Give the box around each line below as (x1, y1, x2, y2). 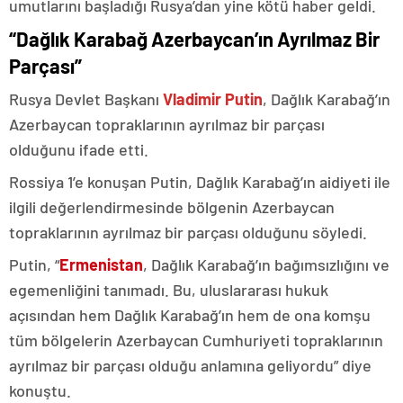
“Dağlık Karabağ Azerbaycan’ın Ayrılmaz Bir (9, 26, 380, 50)
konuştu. (9, 380, 71, 400)
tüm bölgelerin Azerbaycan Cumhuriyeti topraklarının (9, 329, 383, 350)
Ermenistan (59, 254, 143, 274)
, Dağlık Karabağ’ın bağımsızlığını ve (143, 254, 390, 274)
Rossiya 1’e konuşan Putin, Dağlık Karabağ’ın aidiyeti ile (9, 171, 390, 192)
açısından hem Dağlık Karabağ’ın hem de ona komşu (9, 304, 371, 325)
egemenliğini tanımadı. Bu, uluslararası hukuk (9, 279, 328, 300)
